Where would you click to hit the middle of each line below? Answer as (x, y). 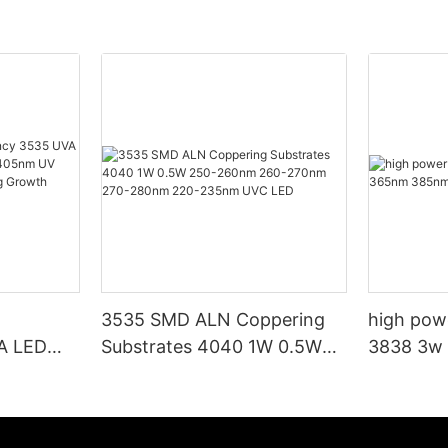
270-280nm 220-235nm (204, 401)
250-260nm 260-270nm (204, 374)
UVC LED (139, 428)
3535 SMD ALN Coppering (213, 320)
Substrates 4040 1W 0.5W (212, 347)
